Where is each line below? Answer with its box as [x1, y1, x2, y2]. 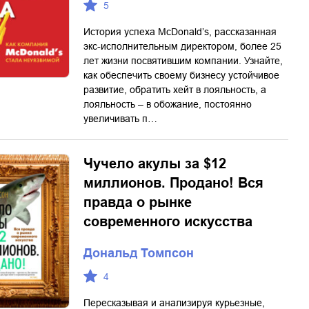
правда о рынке [83, 195, 192, 210]
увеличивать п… [83, 113, 157, 124]
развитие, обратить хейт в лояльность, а [83, 84, 266, 95]
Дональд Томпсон [83, 246, 194, 260]
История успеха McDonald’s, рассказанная [83, 26, 277, 37]
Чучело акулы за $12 [83, 156, 226, 171]
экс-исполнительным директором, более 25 [83, 41, 281, 52]
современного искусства [83, 214, 252, 229]
